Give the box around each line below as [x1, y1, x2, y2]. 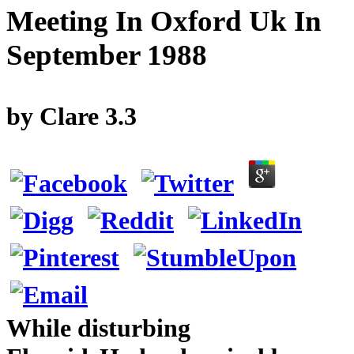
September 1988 [6, 39, 207, 72]
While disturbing [6, 313, 190, 342]
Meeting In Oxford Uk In [6, 5, 322, 38]
